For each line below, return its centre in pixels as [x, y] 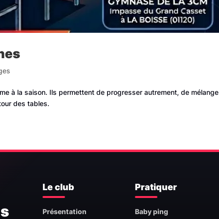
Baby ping [151, 212]
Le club [58, 187]
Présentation [64, 212]
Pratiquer [156, 187]
